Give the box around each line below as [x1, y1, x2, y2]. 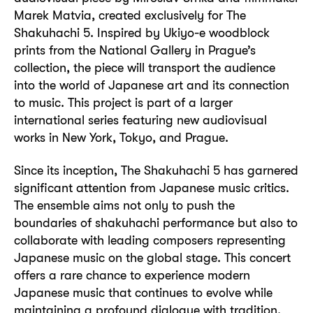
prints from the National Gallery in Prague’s [14, 42, 256, 57]
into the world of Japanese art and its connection [14, 77, 289, 92]
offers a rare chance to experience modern [14, 268, 250, 283]
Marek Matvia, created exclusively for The [14, 7, 246, 22]
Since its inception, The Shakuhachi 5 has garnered [14, 163, 298, 178]
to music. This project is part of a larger [14, 94, 233, 110]
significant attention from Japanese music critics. [14, 180, 289, 196]
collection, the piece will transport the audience [14, 59, 275, 75]
